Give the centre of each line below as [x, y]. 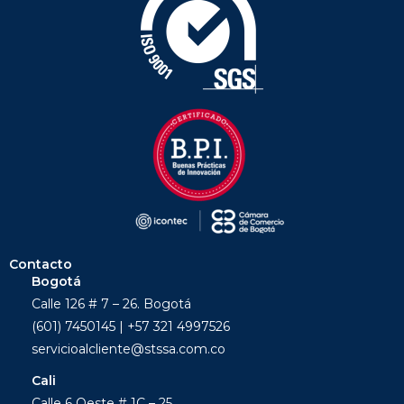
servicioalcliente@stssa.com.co [129, 349]
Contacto [41, 265]
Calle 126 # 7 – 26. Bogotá [111, 304]
